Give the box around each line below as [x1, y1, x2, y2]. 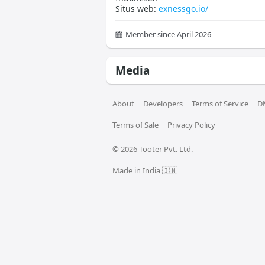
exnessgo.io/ [158, 3, 208, 14]
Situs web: [115, 3, 159, 14]
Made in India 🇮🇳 [112, 165, 177, 176]
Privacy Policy [167, 119, 215, 130]
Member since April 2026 [125, 29, 211, 40]
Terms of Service [191, 98, 248, 109]
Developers [143, 98, 183, 109]
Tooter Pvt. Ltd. [137, 144, 193, 154]
